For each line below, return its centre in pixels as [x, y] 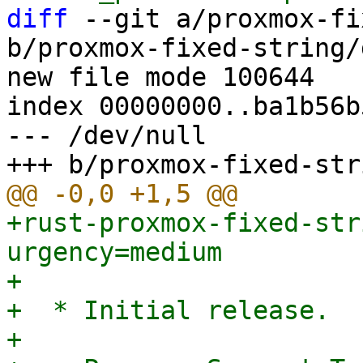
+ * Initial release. [168, 310]
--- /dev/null [107, 135]
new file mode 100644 [160, 77]
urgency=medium [114, 252]
